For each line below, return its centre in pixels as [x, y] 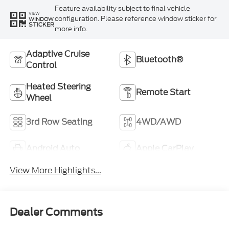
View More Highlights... [55, 170]
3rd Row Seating [59, 122]
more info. [71, 29]
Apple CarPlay [165, 148]
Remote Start [163, 92]
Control [41, 65]
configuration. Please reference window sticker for [135, 19]
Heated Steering [58, 86]
